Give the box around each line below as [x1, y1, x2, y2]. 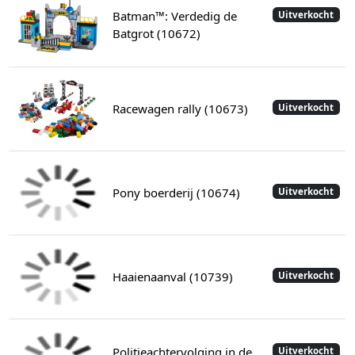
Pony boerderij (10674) [112, 185, 240, 201]
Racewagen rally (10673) [112, 101, 248, 117]
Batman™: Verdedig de [112, 8, 237, 25]
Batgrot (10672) [112, 25, 200, 42]
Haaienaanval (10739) [112, 269, 233, 285]
